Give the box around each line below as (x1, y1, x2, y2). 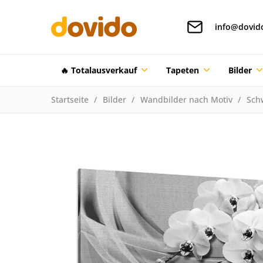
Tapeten (166, 64, 199, 76)
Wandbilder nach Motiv (140, 93, 232, 105)
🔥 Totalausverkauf (60, 64, 137, 76)
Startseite (51, 93, 89, 105)
